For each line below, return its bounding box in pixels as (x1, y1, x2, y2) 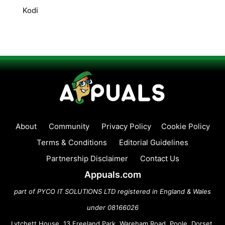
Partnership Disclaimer (46, 153, 128, 163)
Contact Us (140, 153, 179, 163)
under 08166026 (86, 203, 139, 211)
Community (48, 121, 89, 131)
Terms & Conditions (37, 137, 107, 147)
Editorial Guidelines (119, 137, 188, 147)
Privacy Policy (101, 121, 151, 131)
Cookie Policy (161, 121, 210, 131)
